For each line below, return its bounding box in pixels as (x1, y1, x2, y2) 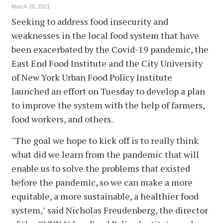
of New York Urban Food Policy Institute (11, 71, 172, 83)
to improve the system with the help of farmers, (11, 99, 205, 111)
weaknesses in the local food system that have (11, 29, 199, 41)
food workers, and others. (11, 112, 114, 125)
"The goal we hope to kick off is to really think (11, 134, 199, 146)
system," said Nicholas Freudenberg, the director (11, 204, 208, 216)
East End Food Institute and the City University (11, 57, 203, 69)
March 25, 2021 (11, 3, 50, 9)
